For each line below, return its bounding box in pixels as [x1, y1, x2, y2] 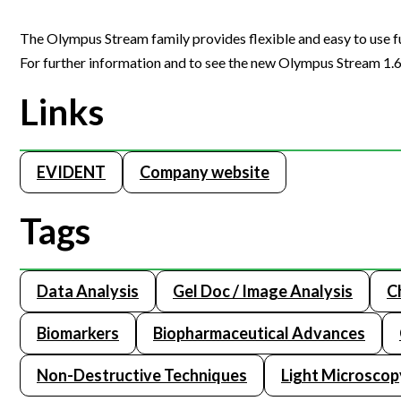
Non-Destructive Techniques [37, 365, 247, 386]
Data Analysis [37, 281, 139, 302]
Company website [140, 162, 269, 183]
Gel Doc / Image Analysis [173, 281, 353, 302]
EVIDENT [37, 162, 106, 183]
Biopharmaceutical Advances [153, 323, 365, 344]
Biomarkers [37, 323, 119, 344]
